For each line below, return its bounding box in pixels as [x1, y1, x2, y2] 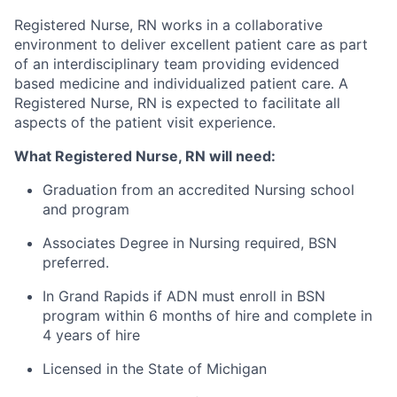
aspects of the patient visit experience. [14, 113, 276, 131]
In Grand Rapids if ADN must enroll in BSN [43, 286, 325, 305]
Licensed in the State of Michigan [43, 359, 267, 378]
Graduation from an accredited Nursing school [43, 180, 354, 198]
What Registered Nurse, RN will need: [14, 146, 276, 165]
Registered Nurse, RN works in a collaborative [14, 15, 323, 34]
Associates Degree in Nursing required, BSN [43, 233, 337, 252]
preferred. [43, 253, 109, 271]
